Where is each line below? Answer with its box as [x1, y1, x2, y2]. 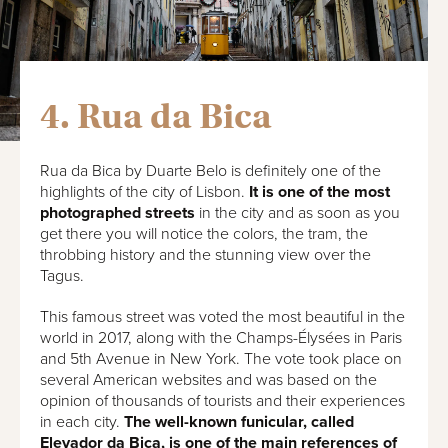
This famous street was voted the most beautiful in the [40, 306, 405, 327]
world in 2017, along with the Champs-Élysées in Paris [40, 327, 402, 348]
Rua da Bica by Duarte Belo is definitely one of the [40, 160, 381, 181]
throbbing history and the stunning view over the [40, 244, 371, 265]
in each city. [40, 411, 124, 432]
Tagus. [40, 265, 84, 286]
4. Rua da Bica [40, 93, 272, 138]
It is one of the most [245, 181, 390, 202]
